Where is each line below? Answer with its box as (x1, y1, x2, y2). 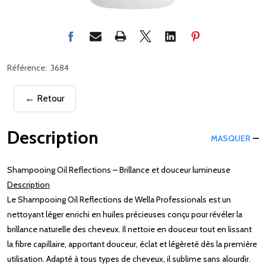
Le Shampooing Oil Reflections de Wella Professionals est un (7, 194, 231, 205)
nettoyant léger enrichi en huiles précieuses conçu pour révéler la (7, 208, 242, 220)
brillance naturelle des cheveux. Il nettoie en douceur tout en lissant (7, 223, 252, 235)
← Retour (24, 92, 65, 104)
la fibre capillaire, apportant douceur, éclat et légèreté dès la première (7, 238, 257, 249)
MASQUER (211, 132, 251, 144)
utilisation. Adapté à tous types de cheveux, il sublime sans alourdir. (7, 253, 251, 264)
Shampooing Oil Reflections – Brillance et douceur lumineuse (7, 164, 230, 175)
